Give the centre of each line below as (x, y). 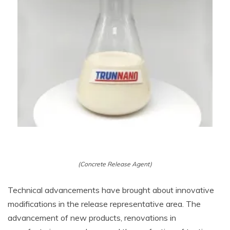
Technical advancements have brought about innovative (111, 190)
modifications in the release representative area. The (104, 204)
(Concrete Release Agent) (115, 164)
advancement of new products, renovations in (92, 218)
